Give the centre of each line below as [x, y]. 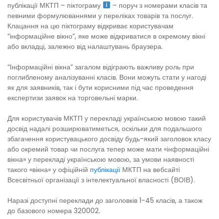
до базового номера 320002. [54, 210]
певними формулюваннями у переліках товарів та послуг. [100, 15]
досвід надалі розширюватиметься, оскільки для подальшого [105, 128]
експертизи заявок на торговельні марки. [73, 98]
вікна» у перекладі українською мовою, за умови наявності [101, 159]
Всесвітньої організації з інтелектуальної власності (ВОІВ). [101, 180]
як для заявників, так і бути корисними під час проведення [100, 87]
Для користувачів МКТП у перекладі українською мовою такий [107, 118]
